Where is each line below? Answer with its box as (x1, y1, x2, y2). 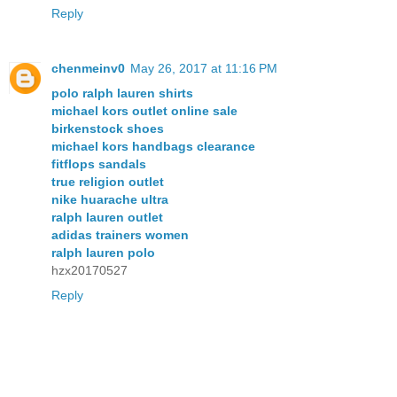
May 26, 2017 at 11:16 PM (130, 60, 277, 75)
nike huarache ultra (51, 191, 168, 206)
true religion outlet (51, 174, 164, 189)
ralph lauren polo (51, 245, 155, 260)
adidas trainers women (51, 227, 189, 242)
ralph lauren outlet (51, 209, 163, 224)
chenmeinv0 (51, 60, 125, 75)
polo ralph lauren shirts (51, 85, 193, 100)
